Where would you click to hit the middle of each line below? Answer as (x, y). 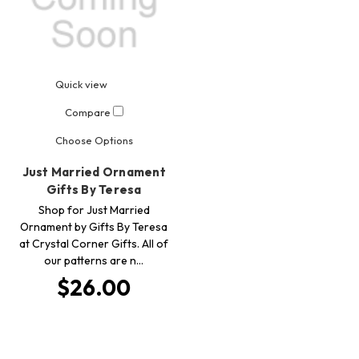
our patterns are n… (94, 261)
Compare (89, 113)
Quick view (81, 84)
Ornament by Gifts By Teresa (94, 227)
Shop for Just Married (94, 210)
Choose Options (94, 141)
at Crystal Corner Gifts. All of (94, 244)
